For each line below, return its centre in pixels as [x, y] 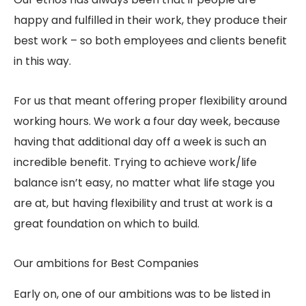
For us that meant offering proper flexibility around [150, 100]
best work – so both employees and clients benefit [150, 40]
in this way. [42, 61]
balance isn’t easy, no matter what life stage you [144, 182]
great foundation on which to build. [107, 223]
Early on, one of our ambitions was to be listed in [142, 294]
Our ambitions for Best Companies [106, 263]
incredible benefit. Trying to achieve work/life [135, 162]
